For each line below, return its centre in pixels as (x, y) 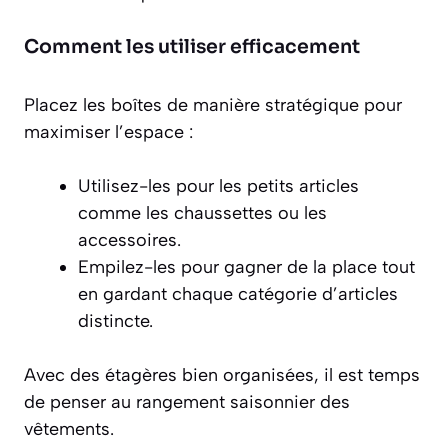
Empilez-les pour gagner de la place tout (246, 267)
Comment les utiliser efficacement (192, 47)
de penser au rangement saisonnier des (187, 402)
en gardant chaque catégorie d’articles (238, 294)
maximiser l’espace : (108, 132)
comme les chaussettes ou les (202, 213)
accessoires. (129, 240)
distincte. (115, 321)
